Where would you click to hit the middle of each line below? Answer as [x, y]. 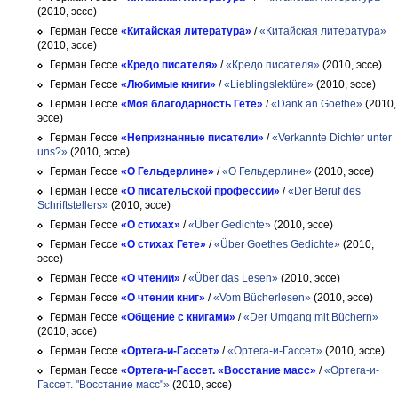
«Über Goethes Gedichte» [277, 244]
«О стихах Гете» [163, 244]
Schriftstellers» [73, 205]
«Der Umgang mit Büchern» [311, 317]
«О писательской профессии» [200, 191]
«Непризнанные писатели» [192, 138]
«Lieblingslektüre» [269, 84]
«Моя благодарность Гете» [192, 104]
